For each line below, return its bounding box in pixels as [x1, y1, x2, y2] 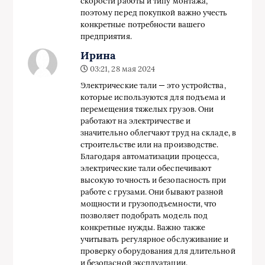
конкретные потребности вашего [80, 20, 206, 30]
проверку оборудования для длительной [80, 246, 235, 257]
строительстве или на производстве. [80, 140, 219, 150]
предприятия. [80, 31, 132, 42]
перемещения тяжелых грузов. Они [80, 104, 214, 115]
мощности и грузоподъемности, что [80, 199, 217, 209]
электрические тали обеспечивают [80, 163, 212, 174]
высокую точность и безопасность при [80, 175, 227, 186]
